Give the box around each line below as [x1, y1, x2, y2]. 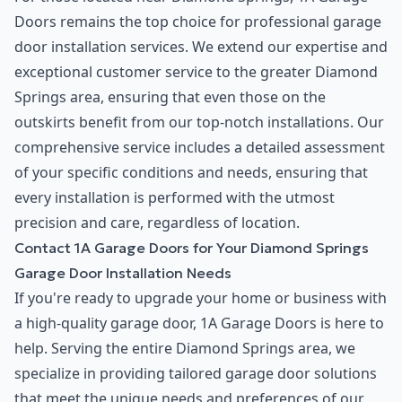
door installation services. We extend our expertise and [14, 37, 388, 57]
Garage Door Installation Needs [14, 264, 232, 283]
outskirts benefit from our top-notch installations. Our [14, 112, 384, 133]
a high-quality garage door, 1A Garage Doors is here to [14, 313, 384, 334]
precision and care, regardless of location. [14, 213, 300, 233]
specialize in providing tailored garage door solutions [14, 363, 377, 384]
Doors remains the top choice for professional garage [14, 12, 381, 32]
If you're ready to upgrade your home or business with [14, 288, 387, 309]
